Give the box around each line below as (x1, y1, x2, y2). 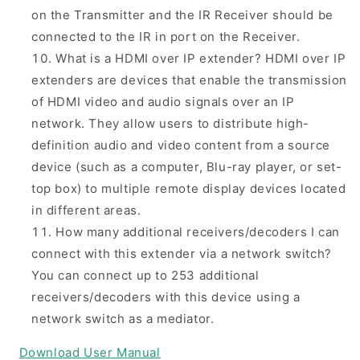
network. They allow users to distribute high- (31, 116, 310, 132)
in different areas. (31, 202, 141, 219)
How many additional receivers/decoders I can (55, 224, 340, 240)
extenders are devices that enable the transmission (31, 72, 348, 88)
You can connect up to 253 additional (31, 268, 260, 284)
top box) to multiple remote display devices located (31, 181, 346, 197)
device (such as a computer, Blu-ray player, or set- (31, 159, 342, 175)
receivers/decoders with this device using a (31, 289, 301, 305)
